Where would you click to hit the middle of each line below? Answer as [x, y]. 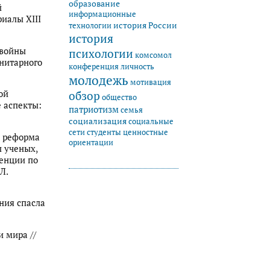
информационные [102, 14]
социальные [151, 121]
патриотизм [94, 109]
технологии [90, 25]
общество [119, 97]
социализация [98, 121]
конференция [94, 66]
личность [137, 66]
